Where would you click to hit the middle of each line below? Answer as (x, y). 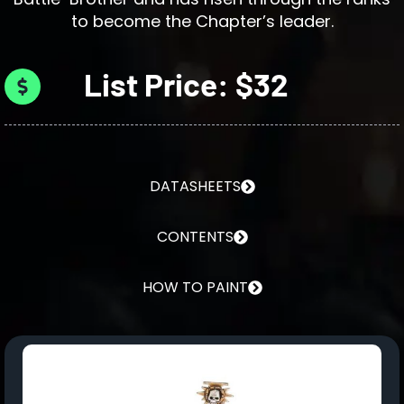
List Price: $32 (186, 83)
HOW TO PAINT (195, 287)
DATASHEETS (195, 186)
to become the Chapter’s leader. (202, 21)
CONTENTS (195, 236)
